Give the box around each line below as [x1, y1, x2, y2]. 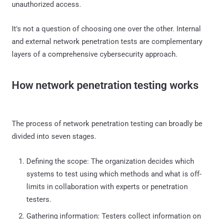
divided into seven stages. [12, 131, 96, 141]
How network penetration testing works [12, 79, 198, 91]
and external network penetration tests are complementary [12, 37, 202, 46]
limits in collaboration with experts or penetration [26, 182, 188, 191]
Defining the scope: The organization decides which [26, 156, 194, 166]
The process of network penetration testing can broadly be [12, 119, 202, 128]
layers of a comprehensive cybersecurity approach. [12, 49, 177, 59]
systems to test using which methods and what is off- [26, 169, 201, 178]
